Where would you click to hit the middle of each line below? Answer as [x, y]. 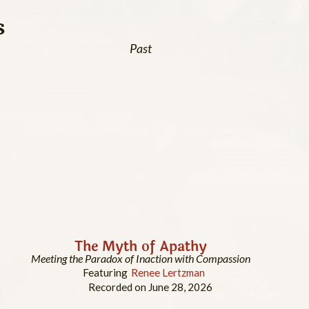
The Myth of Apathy [140, 246]
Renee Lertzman [168, 273]
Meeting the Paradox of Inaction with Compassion [140, 259]
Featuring [105, 273]
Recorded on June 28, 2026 [150, 287]
